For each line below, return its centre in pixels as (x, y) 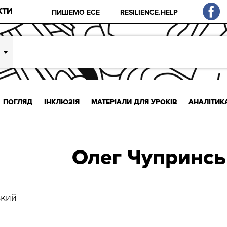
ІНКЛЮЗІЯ (62, 102)
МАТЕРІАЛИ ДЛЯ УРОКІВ (134, 102)
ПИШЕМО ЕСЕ (76, 12)
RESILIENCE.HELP (149, 12)
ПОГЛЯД (18, 102)
